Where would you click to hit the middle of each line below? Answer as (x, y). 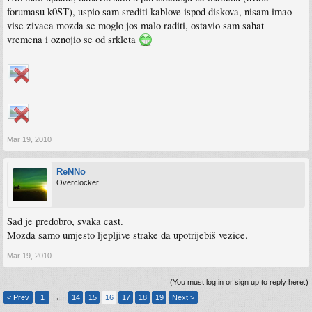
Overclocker (78, 182)
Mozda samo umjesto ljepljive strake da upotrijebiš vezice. (127, 235)
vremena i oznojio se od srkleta (73, 39)
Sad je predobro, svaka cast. (65, 221)
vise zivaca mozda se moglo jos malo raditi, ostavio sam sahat (135, 25)
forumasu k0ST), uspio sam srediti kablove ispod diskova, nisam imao (149, 11)
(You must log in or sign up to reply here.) (239, 282)
